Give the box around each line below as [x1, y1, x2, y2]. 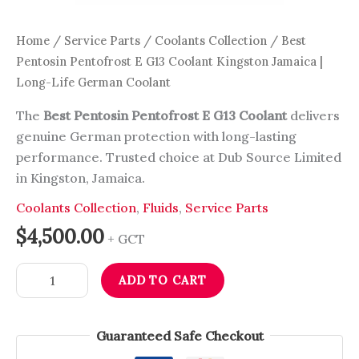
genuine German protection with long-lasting [16, 127, 296, 144]
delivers [287, 107, 340, 123]
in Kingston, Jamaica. [16, 169, 145, 186]
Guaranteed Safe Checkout [95, 327, 264, 344]
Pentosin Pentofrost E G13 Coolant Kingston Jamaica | [16, 54, 323, 69]
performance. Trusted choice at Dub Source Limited [16, 148, 341, 165]
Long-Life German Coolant [16, 75, 171, 90]
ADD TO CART [119, 273, 207, 288]
